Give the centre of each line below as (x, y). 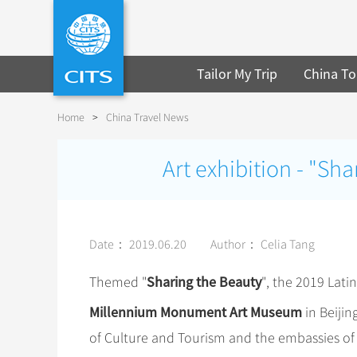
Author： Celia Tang (263, 245)
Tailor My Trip (237, 74)
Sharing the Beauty (204, 282)
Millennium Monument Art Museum (196, 312)
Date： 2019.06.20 (138, 245)
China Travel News (147, 118)
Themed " (118, 282)
